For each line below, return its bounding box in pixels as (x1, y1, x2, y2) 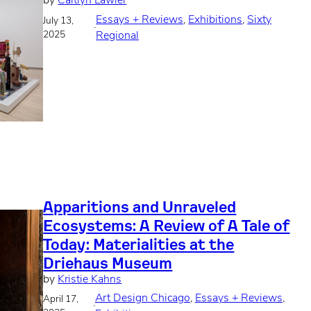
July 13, (43, 16, 74, 26)
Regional (96, 30, 140, 42)
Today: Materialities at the (43, 233, 235, 254)
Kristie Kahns (58, 274, 122, 285)
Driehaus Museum (43, 252, 173, 273)
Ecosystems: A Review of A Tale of (43, 215, 290, 235)
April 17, (43, 294, 79, 304)
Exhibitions (188, 14, 243, 26)
